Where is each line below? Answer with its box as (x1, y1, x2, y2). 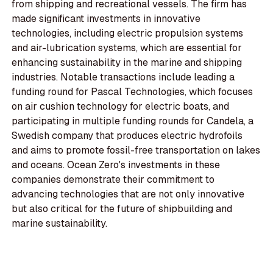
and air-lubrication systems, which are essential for (12, 41, 243, 55)
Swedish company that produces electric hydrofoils (12, 129, 243, 143)
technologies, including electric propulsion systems (12, 27, 244, 40)
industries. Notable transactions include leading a (12, 71, 235, 84)
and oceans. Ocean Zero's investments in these (12, 158, 221, 172)
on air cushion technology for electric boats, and (12, 100, 230, 113)
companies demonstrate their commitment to (12, 173, 215, 186)
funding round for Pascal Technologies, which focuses (12, 85, 253, 99)
